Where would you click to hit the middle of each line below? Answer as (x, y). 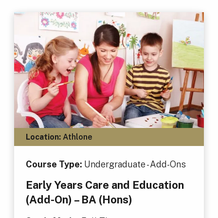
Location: (43, 137)
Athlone (76, 137)
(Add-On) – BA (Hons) (79, 199)
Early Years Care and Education (105, 185)
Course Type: (55, 164)
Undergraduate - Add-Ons (135, 164)
